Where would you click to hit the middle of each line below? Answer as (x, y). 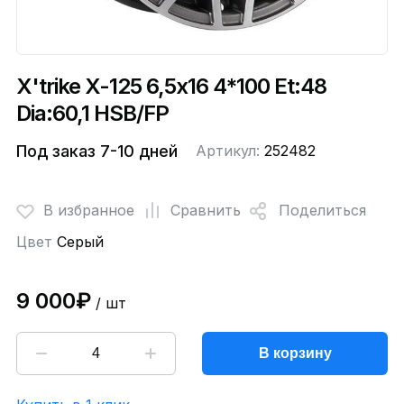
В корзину (295, 353)
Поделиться (322, 211)
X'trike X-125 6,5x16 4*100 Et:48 (171, 86)
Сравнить (205, 211)
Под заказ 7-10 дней (96, 151)
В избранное (88, 211)
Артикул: (230, 150)
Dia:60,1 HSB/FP (92, 113)
